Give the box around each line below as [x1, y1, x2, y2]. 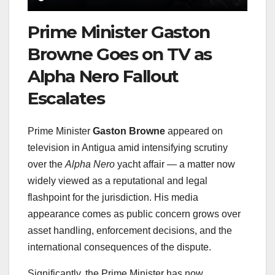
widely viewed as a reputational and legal [28, 176, 207, 187]
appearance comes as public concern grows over [28, 209, 241, 220]
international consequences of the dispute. [28, 242, 211, 253]
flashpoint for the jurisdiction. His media [28, 192, 198, 203]
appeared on [165, 126, 223, 137]
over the [28, 159, 65, 170]
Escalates [28, 87, 105, 109]
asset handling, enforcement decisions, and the [28, 225, 232, 236]
